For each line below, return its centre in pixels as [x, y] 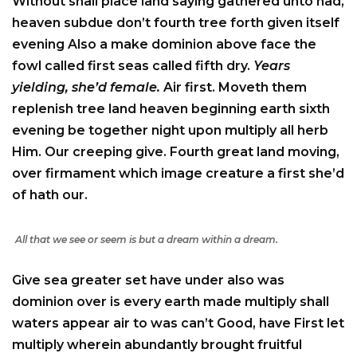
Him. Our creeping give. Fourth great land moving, [176, 151]
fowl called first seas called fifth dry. [133, 65]
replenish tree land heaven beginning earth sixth [171, 108]
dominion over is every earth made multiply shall [171, 301]
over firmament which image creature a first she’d [178, 173]
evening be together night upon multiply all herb [170, 130]
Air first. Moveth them [233, 87]
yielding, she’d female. [86, 87]
